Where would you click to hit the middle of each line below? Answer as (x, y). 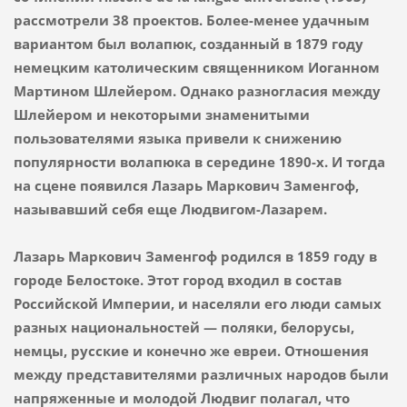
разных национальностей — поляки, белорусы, (184, 327)
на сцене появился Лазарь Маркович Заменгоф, (186, 185)
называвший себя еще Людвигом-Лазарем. (172, 208)
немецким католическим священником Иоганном (196, 67)
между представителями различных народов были (201, 374)
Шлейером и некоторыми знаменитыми (161, 114)
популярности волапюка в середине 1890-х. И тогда (199, 161)
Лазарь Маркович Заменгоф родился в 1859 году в (195, 256)
